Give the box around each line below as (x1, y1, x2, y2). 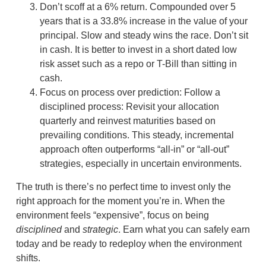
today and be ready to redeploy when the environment (15, 238, 242, 249)
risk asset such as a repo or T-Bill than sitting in (39, 58, 237, 69)
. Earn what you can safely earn (118, 224, 250, 235)
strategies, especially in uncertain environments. (39, 158, 242, 169)
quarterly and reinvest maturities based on (39, 115, 216, 126)
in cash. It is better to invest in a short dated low (39, 44, 237, 55)
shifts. (15, 252, 40, 263)
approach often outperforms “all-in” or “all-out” (39, 144, 229, 154)
